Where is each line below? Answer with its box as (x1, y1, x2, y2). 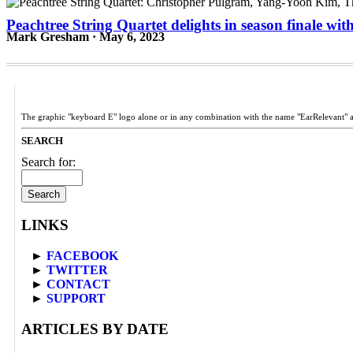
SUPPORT (46, 291, 106, 305)
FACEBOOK (46, 248, 118, 262)
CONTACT (46, 277, 110, 291)
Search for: (21, 154, 76, 169)
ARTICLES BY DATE (21, 320, 169, 337)
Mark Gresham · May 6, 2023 (6, 29, 165, 43)
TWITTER (46, 262, 108, 277)
